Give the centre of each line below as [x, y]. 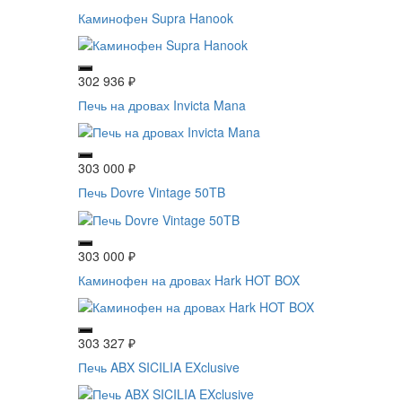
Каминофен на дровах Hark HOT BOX [189, 280]
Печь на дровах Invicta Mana [162, 105]
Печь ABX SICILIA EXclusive [159, 367]
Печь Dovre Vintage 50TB [152, 192]
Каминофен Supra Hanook [156, 17]
